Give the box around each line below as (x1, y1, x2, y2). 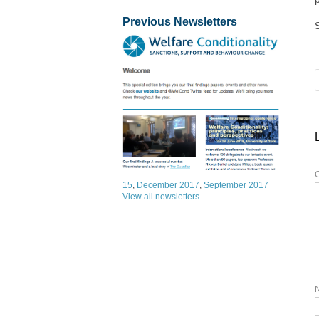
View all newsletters (122, 192, 199, 202)
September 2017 (204, 180, 268, 191)
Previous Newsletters (122, 16, 237, 28)
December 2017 (137, 180, 199, 191)
